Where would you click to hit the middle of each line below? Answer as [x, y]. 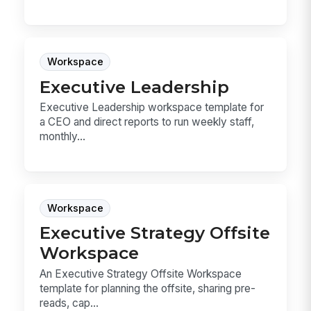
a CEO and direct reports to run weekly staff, [147, 122]
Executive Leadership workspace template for [152, 108]
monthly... [63, 137]
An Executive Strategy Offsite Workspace [141, 274]
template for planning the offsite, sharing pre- [148, 288]
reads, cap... [69, 303]
